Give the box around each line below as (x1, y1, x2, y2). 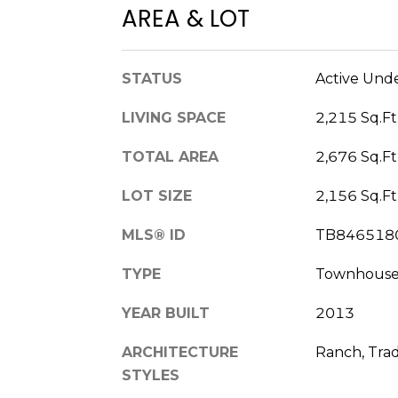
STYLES (122, 366, 179, 384)
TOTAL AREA (122, 147, 219, 165)
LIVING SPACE (122, 108, 226, 126)
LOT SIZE (122, 187, 192, 204)
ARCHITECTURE (122, 343, 238, 361)
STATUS (122, 69, 182, 87)
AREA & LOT (122, 2, 250, 35)
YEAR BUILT (122, 304, 210, 322)
